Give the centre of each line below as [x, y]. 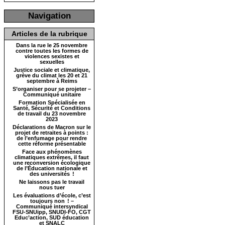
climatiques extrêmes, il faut [52, 157]
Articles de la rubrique [49, 34]
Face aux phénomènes [52, 152]
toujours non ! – [52, 201]
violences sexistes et [52, 56]
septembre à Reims [52, 81]
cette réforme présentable [52, 144]
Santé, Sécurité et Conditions [52, 108]
